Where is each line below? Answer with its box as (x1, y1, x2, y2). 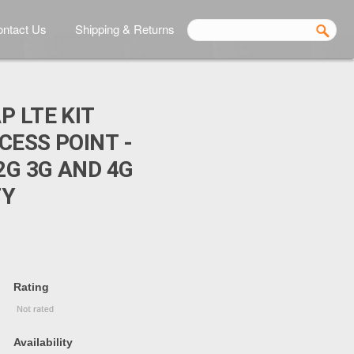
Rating (13, 281, 49, 293)
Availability (13, 336, 73, 348)
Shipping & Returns (75, 21, 175, 37)
